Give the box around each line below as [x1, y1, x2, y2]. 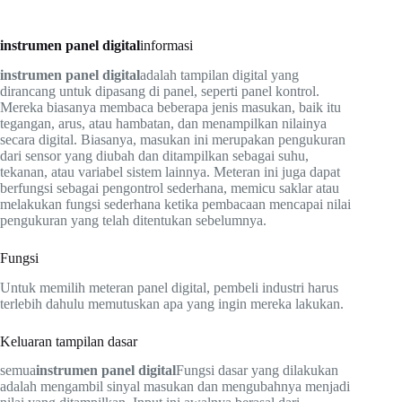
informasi [140, 38, 193, 54]
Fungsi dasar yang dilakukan [176, 363, 338, 379]
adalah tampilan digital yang [140, 66, 299, 83]
